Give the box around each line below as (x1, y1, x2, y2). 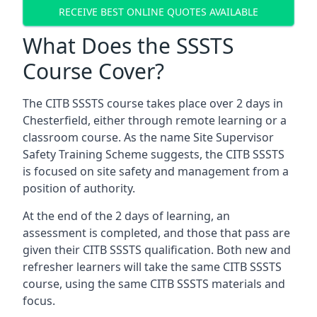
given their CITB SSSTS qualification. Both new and (23, 242, 291, 258)
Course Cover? (23, 57, 164, 86)
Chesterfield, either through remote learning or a (23, 113, 287, 128)
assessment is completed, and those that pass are (23, 225, 290, 241)
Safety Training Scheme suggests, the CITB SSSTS (23, 146, 284, 162)
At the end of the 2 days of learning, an (23, 208, 230, 224)
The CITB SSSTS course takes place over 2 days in (23, 96, 283, 111)
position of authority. (23, 180, 135, 196)
